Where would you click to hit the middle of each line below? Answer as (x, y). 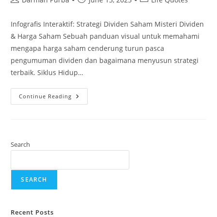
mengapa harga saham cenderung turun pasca (88, 48)
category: (155, 9)
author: (22, 9)
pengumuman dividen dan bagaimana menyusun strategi (105, 60)
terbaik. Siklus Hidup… (47, 72)
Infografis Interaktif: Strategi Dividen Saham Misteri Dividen (108, 24)
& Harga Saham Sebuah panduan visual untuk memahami (105, 36)
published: (95, 9)
